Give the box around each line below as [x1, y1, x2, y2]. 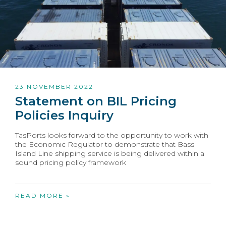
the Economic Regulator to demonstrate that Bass [15, 140, 194, 149]
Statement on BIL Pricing [15, 94, 177, 109]
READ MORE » [15, 192, 70, 200]
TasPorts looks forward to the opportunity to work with [15, 131, 208, 140]
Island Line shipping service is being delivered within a [15, 149, 204, 158]
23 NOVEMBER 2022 [15, 83, 93, 91]
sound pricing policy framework [15, 158, 126, 167]
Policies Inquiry [15, 108, 114, 123]
